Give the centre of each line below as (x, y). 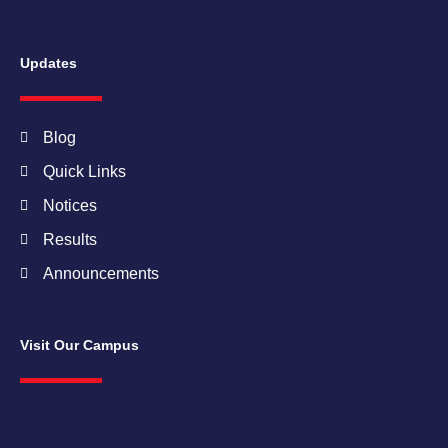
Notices (69, 206)
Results (69, 240)
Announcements (100, 274)
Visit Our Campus (79, 346)
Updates (48, 64)
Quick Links (84, 172)
